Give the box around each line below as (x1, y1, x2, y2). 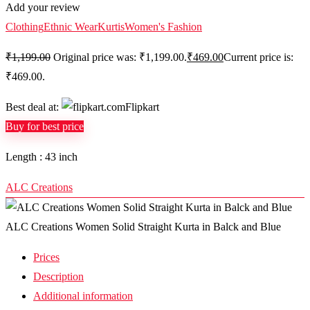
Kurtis (98, 21, 125, 33)
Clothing (6, 21, 44, 33)
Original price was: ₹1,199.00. (53, 51, 187, 63)
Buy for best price (6, 120, 84, 132)
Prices (33, 251, 60, 263)
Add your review (6, 1, 80, 13)
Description (33, 271, 84, 282)
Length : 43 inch (6, 151, 77, 163)
